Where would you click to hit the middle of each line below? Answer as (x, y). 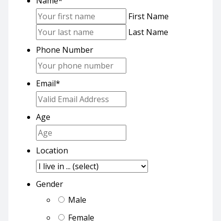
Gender (49, 184)
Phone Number (64, 50)
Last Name (148, 32)
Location (52, 150)
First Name (148, 16)
